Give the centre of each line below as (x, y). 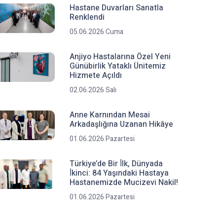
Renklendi (87, 17)
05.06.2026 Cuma (96, 32)
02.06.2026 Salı (93, 90)
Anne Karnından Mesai (110, 115)
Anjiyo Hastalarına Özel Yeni (120, 57)
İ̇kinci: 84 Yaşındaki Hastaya (119, 173)
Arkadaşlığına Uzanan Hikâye (121, 124)
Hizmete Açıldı (96, 75)
